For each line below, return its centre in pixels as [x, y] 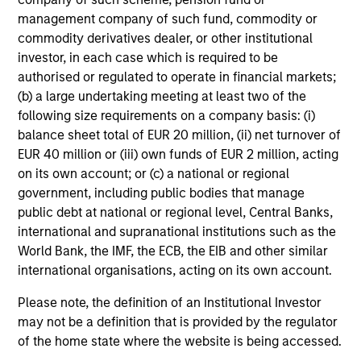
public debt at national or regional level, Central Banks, [176, 213]
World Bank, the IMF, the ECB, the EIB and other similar [173, 251]
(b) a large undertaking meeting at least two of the [162, 97]
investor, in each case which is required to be [148, 58]
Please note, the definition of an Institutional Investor [170, 303]
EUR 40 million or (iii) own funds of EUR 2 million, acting [178, 155]
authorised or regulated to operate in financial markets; [177, 77]
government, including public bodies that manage [162, 193]
